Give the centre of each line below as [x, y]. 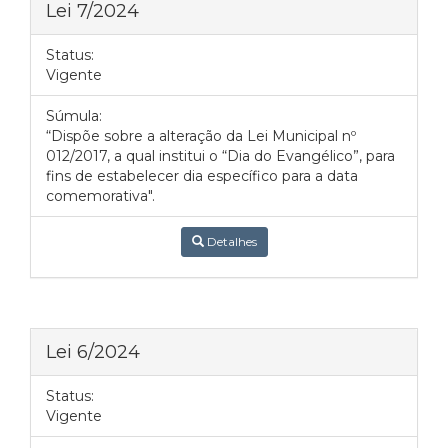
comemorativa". [100, 196]
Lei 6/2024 [93, 351]
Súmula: [74, 116]
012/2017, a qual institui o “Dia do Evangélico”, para [220, 156]
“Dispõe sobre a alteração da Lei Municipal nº [201, 136]
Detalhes [230, 241]
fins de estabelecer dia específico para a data [202, 176]
